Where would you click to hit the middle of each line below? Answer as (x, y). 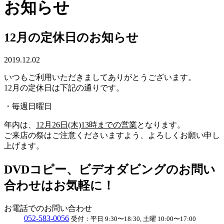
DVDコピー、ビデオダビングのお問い (110, 169)
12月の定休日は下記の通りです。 (64, 88)
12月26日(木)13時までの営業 (86, 125)
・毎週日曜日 (28, 106)
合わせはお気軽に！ (59, 185)
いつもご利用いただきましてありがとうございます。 (100, 77)
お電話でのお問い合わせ (48, 208)
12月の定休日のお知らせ (71, 38)
